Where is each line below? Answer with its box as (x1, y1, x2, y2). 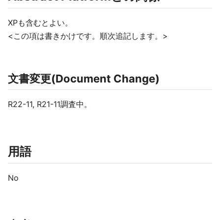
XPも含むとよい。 (8, 18, 73, 27)
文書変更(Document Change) (8, 72, 160, 85)
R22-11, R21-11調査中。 (8, 99, 92, 109)
